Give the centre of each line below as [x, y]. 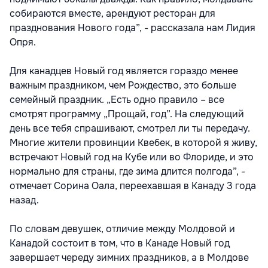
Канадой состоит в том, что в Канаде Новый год [120, 243]
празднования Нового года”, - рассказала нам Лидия [133, 28]
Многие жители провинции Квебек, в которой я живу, [133, 142]
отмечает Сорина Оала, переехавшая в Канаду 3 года [133, 185]
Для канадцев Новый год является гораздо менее [124, 71]
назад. [24, 200]
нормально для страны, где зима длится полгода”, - [127, 171]
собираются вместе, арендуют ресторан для [112, 13]
